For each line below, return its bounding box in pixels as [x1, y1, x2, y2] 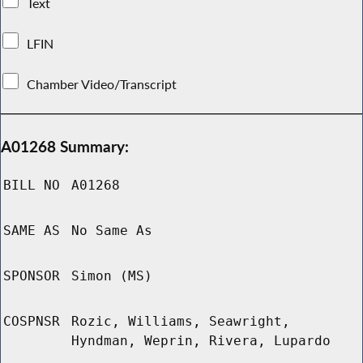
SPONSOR [3, 268, 60, 284]
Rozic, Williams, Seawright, [71, 314, 290, 330]
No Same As [71, 223, 152, 239]
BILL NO [3, 177, 60, 194]
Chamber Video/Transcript [23, 75, 181, 92]
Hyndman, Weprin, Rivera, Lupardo [71, 333, 331, 349]
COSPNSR [3, 314, 60, 330]
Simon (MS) [71, 268, 152, 284]
